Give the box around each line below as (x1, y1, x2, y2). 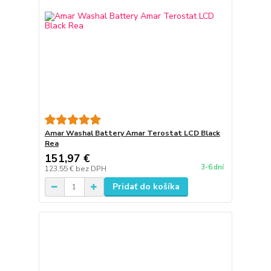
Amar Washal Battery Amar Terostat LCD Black (44, 128, 220, 139)
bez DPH (75, 164, 106, 174)
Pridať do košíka (112, 181, 180, 193)
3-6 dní (200, 163, 224, 172)
